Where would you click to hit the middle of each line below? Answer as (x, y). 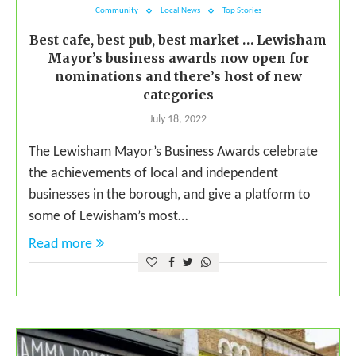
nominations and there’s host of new (178, 77)
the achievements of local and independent (153, 174)
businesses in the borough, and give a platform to (170, 195)
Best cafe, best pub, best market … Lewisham (178, 40)
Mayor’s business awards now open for (178, 58)
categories (178, 95)
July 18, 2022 (178, 120)
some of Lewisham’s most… (108, 217)
